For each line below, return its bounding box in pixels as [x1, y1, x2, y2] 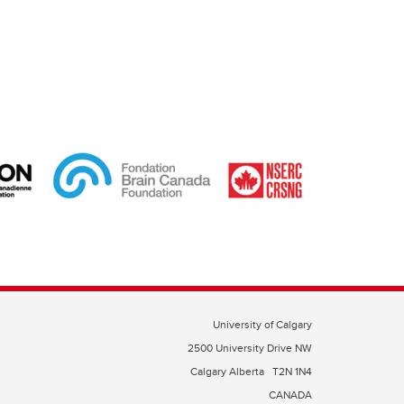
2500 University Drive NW [188, 340, 312, 355]
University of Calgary [213, 317, 312, 332]
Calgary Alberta [190, 363, 267, 379]
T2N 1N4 [272, 363, 312, 379]
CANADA [269, 387, 312, 402]
